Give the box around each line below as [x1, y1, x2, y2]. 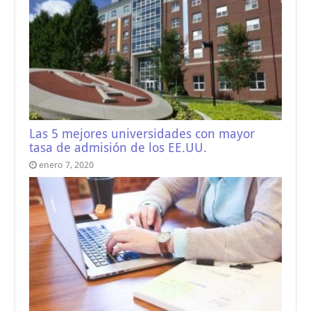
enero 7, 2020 [39, 159, 94, 170]
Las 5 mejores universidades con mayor [29, 126, 255, 141]
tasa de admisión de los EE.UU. [29, 140, 208, 155]
